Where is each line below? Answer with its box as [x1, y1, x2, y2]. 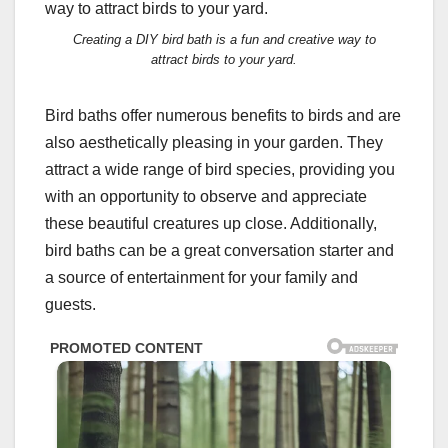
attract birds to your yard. [151, 51, 297, 67]
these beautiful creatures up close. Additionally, [45, 214, 377, 232]
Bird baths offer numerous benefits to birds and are [45, 106, 401, 124]
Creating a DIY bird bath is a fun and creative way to [72, 31, 376, 47]
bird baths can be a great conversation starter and [45, 241, 394, 259]
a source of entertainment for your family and [45, 268, 358, 286]
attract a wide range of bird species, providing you [45, 160, 395, 178]
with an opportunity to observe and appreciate [45, 187, 367, 205]
